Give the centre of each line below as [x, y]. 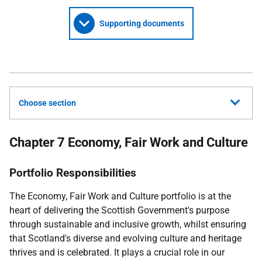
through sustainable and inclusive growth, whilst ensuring [128, 224]
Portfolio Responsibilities [73, 173]
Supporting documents [142, 23]
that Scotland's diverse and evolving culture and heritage [125, 238]
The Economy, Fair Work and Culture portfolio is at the [120, 196]
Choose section [47, 103]
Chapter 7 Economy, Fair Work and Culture [129, 142]
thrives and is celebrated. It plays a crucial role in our [117, 252]
